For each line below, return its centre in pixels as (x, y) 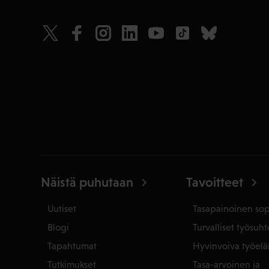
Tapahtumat (72, 246)
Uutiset (62, 208)
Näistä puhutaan (87, 183)
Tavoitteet (214, 183)
